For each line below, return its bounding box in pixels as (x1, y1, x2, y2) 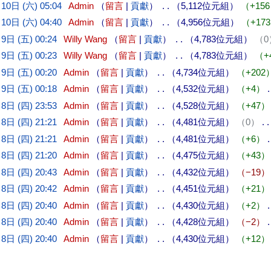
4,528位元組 (175, 100, 225, 111)
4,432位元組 (175, 166, 225, 177)
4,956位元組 (180, 17, 230, 28)
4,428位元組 (175, 217, 225, 227)
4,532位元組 (175, 83, 225, 94)
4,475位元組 (175, 150, 225, 161)
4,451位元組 (175, 183, 225, 194)
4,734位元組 (175, 67, 225, 77)
